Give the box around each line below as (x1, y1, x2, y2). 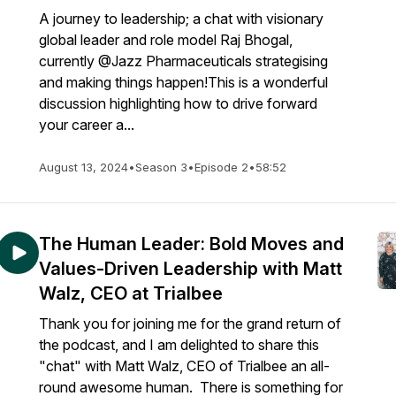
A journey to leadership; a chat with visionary (39, 10, 324, 27)
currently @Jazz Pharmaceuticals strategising (39, 52, 328, 70)
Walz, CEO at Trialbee (39, 283, 223, 304)
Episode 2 (194, 160, 248, 174)
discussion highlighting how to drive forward (39, 95, 317, 112)
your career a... (39, 116, 134, 133)
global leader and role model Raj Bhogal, (39, 31, 293, 49)
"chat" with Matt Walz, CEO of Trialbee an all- (39, 357, 330, 375)
